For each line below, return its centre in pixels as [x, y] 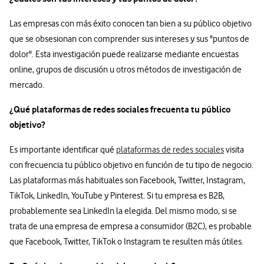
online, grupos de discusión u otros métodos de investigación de [126, 70]
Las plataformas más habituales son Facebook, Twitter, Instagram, [127, 181]
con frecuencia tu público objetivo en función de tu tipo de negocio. [131, 165]
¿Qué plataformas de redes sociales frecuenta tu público [120, 110]
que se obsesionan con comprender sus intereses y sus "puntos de [129, 39]
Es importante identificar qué [63, 150]
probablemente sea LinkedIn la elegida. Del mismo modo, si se [123, 211]
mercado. [27, 85]
